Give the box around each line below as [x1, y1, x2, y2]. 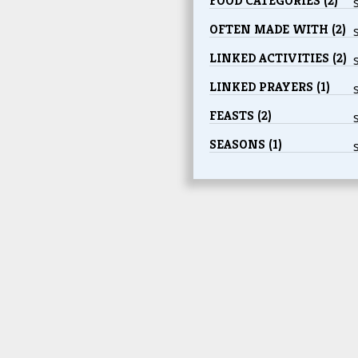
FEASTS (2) [209, 107, 272, 125]
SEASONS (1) [209, 136, 282, 153]
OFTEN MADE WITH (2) [209, 21, 346, 38]
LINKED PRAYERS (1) [209, 78, 330, 96]
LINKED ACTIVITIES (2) [209, 50, 347, 67]
